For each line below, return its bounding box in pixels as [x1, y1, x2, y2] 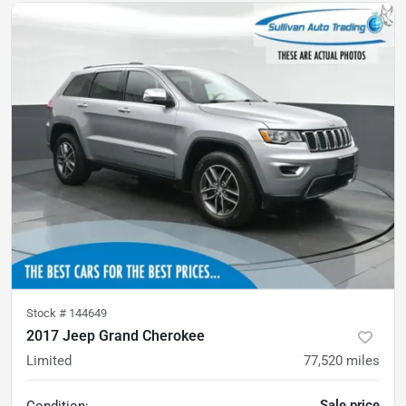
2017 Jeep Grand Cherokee [26, 327, 205, 344]
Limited [26, 353, 72, 369]
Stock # [26, 306, 69, 320]
